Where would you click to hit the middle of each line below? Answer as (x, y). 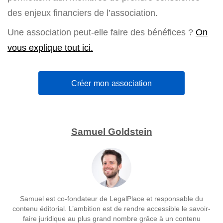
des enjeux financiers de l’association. (83, 13)
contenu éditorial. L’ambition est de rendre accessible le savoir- (111, 208)
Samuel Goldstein (111, 131)
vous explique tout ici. (50, 48)
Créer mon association (111, 83)
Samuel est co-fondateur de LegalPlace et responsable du (111, 198)
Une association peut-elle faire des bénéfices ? (102, 32)
